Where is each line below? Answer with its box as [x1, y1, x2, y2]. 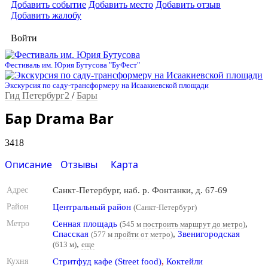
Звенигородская [178, 229, 240, 239]
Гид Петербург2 [5, 90, 72, 100]
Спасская [53, 229, 89, 239]
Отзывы [60, 158, 98, 172]
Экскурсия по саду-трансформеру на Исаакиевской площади [5, 81, 209, 90]
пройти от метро [114, 230, 170, 239]
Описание [5, 158, 52, 172]
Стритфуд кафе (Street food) [53, 257, 162, 267]
